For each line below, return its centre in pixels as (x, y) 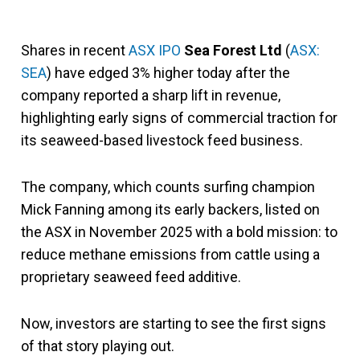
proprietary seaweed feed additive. (131, 277)
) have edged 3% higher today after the (168, 73)
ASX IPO (155, 50)
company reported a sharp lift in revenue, (151, 95)
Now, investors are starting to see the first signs (174, 323)
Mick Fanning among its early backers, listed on (170, 209)
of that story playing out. (98, 346)
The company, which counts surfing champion (168, 187)
